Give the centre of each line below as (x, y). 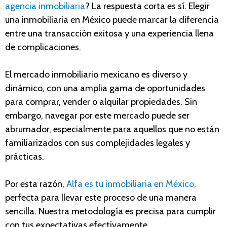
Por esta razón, (36, 184)
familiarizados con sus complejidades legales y (98, 143)
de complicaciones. (43, 47)
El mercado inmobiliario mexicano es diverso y (96, 74)
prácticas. (26, 156)
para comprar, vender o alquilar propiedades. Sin (101, 102)
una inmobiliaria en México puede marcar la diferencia (112, 20)
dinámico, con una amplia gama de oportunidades (105, 88)
